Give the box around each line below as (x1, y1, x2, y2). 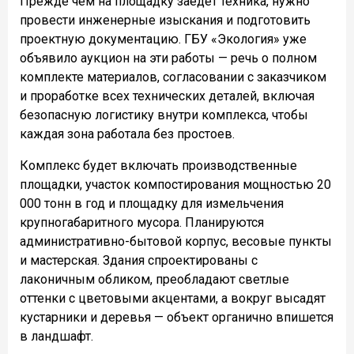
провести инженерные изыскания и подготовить (20, 13, 311, 28)
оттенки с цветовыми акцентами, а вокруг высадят (20, 291, 326, 307)
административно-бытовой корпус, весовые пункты (20, 234, 332, 250)
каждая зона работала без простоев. (20, 126, 235, 142)
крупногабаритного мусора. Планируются (20, 215, 264, 231)
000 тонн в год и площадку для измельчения (20, 196, 284, 212)
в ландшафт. (20, 329, 93, 345)
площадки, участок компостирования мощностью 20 (20, 177, 331, 193)
